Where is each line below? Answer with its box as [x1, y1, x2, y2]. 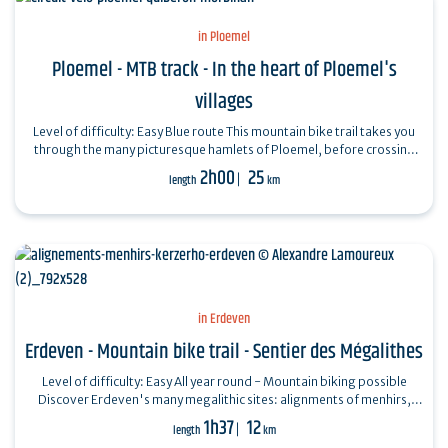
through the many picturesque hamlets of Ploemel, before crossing [33, 142, 415, 158]
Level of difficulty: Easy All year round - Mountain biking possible [41, 374, 174, 390]
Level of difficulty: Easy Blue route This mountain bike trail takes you [33, 124, 226, 140]
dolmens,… [191, 410, 257, 426]
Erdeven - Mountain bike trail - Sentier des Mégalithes [25, 336, 423, 369]
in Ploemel [198, 26, 250, 49]
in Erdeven [198, 308, 250, 331]
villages [195, 86, 253, 119]
